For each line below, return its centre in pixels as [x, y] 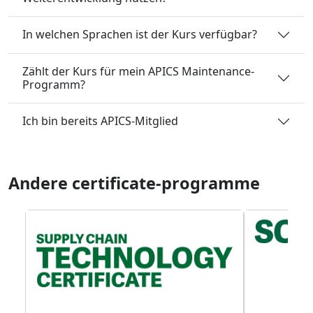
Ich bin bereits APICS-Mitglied [100, 121]
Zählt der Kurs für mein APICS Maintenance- [138, 71]
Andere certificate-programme [134, 183]
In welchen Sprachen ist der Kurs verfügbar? [140, 35]
